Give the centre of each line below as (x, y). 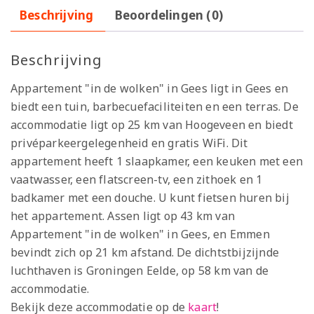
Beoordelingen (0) (169, 15)
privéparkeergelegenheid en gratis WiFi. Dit (129, 143)
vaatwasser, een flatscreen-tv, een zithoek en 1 (137, 179)
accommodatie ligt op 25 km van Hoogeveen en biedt (152, 124)
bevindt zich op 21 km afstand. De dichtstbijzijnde (145, 252)
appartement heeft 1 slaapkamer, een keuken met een (157, 161)
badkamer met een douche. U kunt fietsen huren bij (150, 197)
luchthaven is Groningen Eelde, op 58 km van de (140, 270)
